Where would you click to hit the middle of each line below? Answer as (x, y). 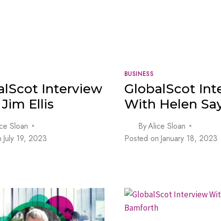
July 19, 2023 (25, 138)
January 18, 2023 (189, 138)
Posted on (141, 138)
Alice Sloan (166, 126)
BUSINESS (139, 74)
